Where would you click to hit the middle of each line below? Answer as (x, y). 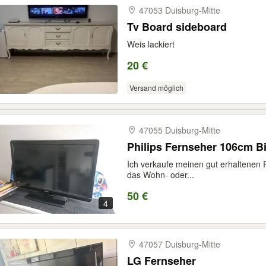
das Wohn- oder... (161, 175)
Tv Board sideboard (177, 27)
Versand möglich (156, 88)
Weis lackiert (151, 44)
